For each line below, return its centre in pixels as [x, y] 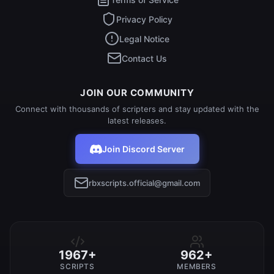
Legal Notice [144, 39]
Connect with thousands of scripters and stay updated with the [137, 109]
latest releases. [137, 120]
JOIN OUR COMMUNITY [137, 93]
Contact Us [144, 58]
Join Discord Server [143, 149]
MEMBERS [197, 266]
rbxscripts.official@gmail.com [144, 183]
